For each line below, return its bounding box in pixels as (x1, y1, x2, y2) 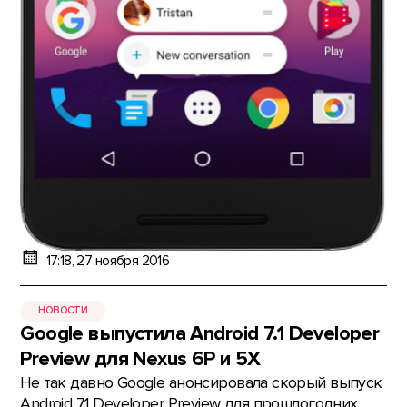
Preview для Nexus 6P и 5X (20, 346, 261, 372)
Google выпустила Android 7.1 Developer (20, 321, 380, 346)
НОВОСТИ (38, 304, 88, 317)
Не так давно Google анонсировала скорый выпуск (20, 372, 382, 392)
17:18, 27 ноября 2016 (45, 253, 170, 271)
